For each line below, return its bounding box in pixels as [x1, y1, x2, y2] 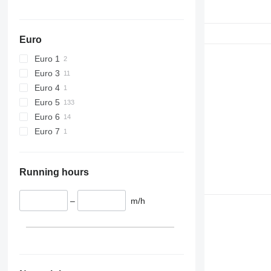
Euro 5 [34, 97, 60, 107]
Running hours [19, 166, 89, 177]
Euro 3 [34, 68, 60, 78]
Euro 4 [34, 82, 60, 93]
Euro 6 [34, 111, 60, 122]
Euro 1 [34, 53, 60, 64]
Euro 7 [34, 126, 60, 136]
